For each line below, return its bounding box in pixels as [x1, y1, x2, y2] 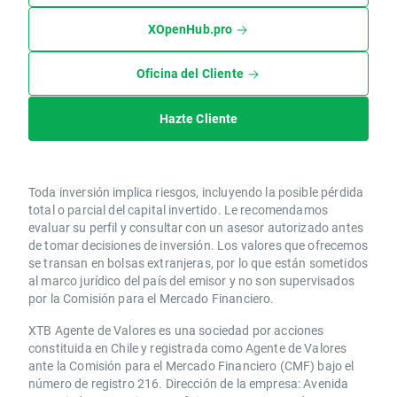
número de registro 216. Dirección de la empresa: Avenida [28, 375, 349, 393]
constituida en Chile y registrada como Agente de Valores [28, 339, 347, 357]
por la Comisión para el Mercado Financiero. [28, 290, 275, 307]
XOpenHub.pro [147, 20, 233, 38]
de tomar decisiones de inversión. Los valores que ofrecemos [28, 237, 368, 254]
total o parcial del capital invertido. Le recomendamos [28, 201, 329, 219]
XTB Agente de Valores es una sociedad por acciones [28, 322, 324, 339]
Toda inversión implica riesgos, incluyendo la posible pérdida [28, 183, 364, 201]
